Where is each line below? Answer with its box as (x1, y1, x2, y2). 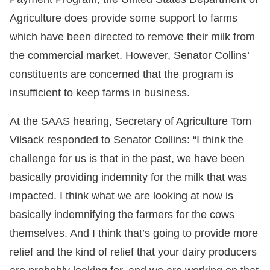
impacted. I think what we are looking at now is (10, 190, 233, 202)
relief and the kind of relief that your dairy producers (10, 246, 257, 259)
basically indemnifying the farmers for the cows (10, 209, 234, 221)
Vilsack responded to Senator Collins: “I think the (10, 134, 243, 146)
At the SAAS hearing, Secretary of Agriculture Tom (10, 115, 251, 128)
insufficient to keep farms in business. (10, 87, 190, 99)
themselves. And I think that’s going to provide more (10, 227, 258, 240)
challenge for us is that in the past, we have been (10, 152, 245, 165)
